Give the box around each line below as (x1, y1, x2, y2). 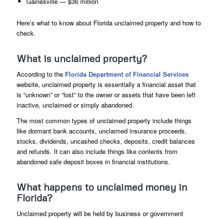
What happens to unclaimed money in (16, 180, 187, 193)
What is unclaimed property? (16, 52, 147, 64)
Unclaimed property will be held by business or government (16, 208, 183, 218)
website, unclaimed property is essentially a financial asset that (16, 79, 196, 89)
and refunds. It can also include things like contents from (16, 146, 177, 156)
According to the (16, 69, 65, 79)
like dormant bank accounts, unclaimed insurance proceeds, (16, 126, 187, 135)
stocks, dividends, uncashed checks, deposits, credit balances (16, 136, 195, 146)
